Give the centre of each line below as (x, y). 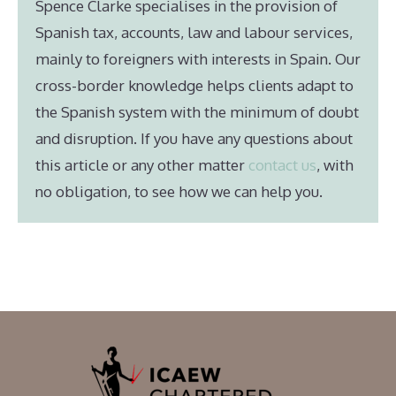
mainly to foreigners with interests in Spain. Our (198, 58)
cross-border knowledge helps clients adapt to (194, 85)
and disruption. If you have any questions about (194, 138)
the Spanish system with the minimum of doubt (197, 111)
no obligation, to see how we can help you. (179, 191)
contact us (282, 164)
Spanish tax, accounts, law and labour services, (194, 32)
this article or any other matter (142, 164)
